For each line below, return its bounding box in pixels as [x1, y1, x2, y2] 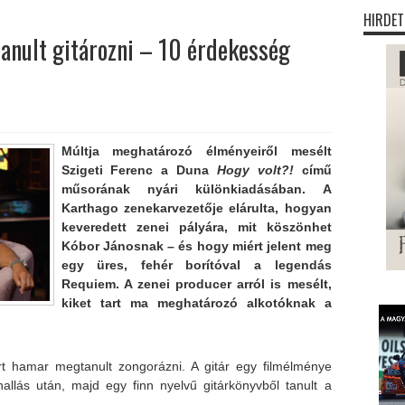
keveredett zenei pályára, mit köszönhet [61, 220, 332, 234]
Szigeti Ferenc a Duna [61, 163, 217, 177]
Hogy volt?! [216, 163, 302, 177]
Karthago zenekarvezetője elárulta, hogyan [61, 201, 332, 215]
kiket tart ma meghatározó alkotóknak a [61, 296, 332, 310]
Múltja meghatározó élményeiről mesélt [61, 144, 332, 158]
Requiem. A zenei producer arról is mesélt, [61, 277, 332, 291]
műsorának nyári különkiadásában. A [61, 182, 332, 196]
